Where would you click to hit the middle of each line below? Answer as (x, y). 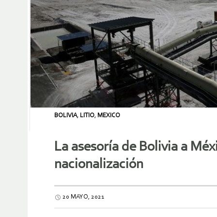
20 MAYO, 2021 (83, 197)
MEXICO (109, 116)
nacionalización (99, 165)
